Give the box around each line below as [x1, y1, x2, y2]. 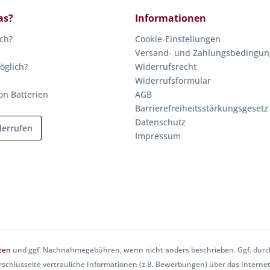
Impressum [135, 130, 181, 142]
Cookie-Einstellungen [135, 33, 221, 45]
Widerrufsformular [135, 75, 211, 87]
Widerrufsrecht [135, 61, 196, 73]
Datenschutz [135, 116, 186, 128]
